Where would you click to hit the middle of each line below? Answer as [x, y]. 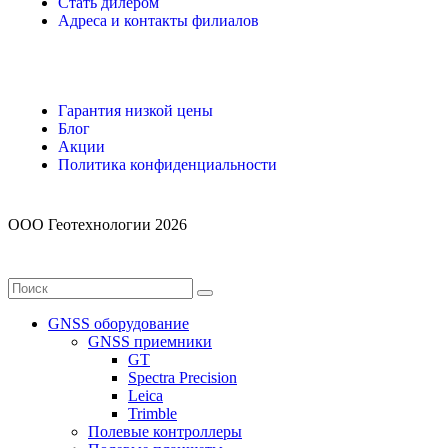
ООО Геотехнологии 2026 [97, 224]
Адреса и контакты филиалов [158, 20]
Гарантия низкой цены [135, 110]
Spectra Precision [182, 377]
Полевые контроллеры [165, 431]
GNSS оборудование [118, 323]
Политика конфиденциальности [167, 164]
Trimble [152, 413]
